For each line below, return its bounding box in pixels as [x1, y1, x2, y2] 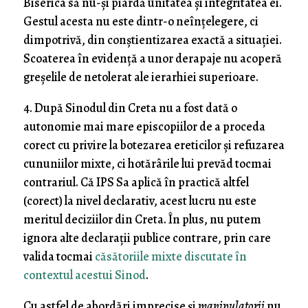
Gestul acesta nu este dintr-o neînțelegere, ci [23, 13, 258, 30]
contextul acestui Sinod [23, 267, 146, 284]
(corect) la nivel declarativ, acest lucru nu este [23, 192, 256, 210]
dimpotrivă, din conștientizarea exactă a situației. [23, 32, 282, 49]
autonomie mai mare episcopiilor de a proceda [23, 118, 265, 135]
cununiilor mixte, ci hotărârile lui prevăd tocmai [23, 155, 272, 173]
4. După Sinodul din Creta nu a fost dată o [23, 100, 237, 117]
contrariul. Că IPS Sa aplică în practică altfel [23, 174, 249, 191]
